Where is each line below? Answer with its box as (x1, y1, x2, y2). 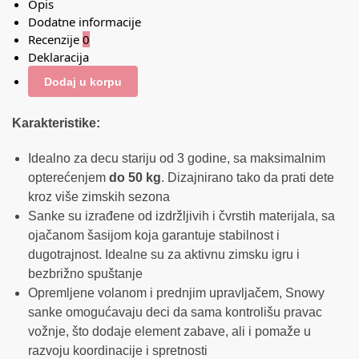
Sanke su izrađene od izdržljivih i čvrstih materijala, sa (28, 208, 335, 223)
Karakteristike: (12, 116, 100, 131)
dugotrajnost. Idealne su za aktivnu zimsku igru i (28, 247, 300, 261)
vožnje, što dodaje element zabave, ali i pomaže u (28, 324, 311, 338)
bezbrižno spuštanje (28, 266, 143, 280)
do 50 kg (109, 170, 161, 184)
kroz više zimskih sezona (28, 189, 170, 204)
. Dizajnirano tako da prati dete (161, 170, 334, 184)
